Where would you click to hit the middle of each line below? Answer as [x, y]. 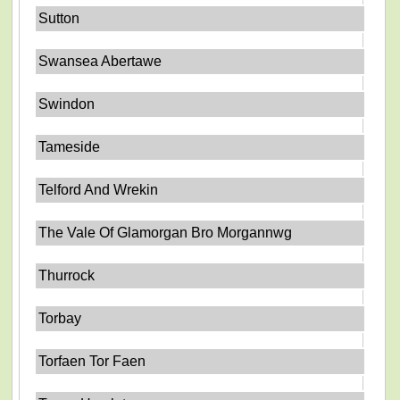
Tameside [70, 146]
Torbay [60, 318]
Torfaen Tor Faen [92, 361]
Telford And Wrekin [99, 189]
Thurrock [67, 275]
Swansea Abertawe [100, 61]
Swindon [67, 104]
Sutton [59, 18]
